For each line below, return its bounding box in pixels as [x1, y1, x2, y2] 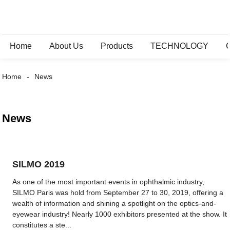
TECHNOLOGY [150, 42, 209, 50]
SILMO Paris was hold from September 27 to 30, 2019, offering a [12, 188, 224, 197]
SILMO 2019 [12, 159, 65, 169]
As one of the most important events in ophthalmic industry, [12, 178, 205, 186]
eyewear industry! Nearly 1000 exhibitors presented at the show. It [12, 210, 227, 218]
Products [101, 42, 133, 50]
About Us [49, 42, 84, 50]
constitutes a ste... [12, 221, 72, 229]
